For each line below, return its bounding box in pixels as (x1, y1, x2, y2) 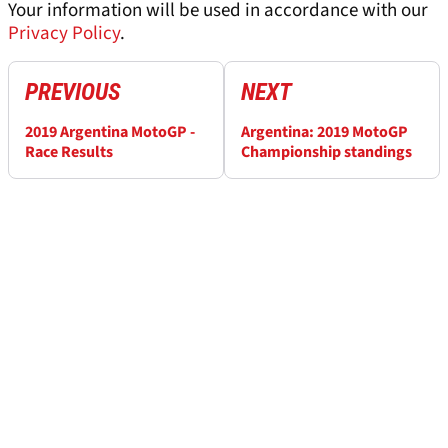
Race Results (25, 141, 113, 164)
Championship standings (241, 141, 412, 164)
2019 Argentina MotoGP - (25, 121, 195, 144)
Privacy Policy (8, 20, 120, 48)
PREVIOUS (25, 78, 121, 107)
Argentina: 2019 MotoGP (241, 121, 408, 144)
